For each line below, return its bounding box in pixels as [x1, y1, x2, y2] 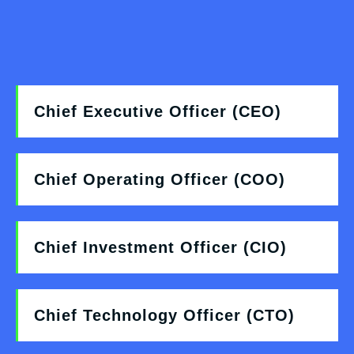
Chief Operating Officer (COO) [34, 171, 285, 189]
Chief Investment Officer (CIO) [34, 239, 287, 257]
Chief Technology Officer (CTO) [34, 307, 295, 325]
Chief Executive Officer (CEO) [34, 103, 281, 121]
